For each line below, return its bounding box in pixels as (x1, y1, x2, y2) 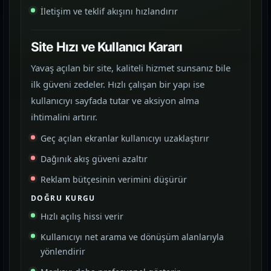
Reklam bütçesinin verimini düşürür (41, 174, 187, 185)
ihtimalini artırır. (31, 111, 97, 123)
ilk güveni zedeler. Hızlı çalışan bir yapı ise (31, 78, 204, 90)
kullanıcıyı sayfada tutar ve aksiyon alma (31, 94, 199, 106)
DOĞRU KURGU (31, 193, 96, 203)
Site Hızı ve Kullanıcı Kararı (31, 39, 183, 54)
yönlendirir (41, 246, 85, 257)
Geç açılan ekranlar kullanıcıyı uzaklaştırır (41, 132, 209, 144)
